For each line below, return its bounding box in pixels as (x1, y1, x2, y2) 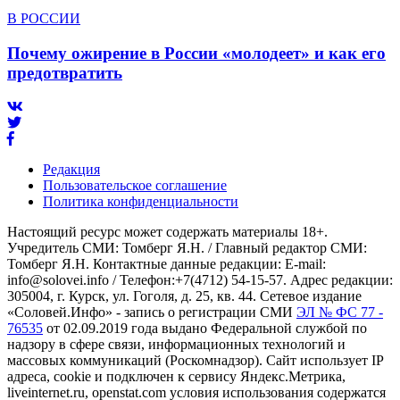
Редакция (43, 162, 100, 178)
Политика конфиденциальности (43, 194, 238, 210)
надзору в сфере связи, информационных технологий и (7, 337, 346, 353)
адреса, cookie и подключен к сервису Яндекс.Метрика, (7, 369, 346, 385)
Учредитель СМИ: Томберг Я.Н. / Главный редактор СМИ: (7, 240, 367, 256)
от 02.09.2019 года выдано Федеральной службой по (43, 321, 367, 337)
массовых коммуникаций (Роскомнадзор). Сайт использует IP (7, 353, 383, 369)
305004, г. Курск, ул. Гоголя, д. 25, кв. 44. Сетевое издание (7, 288, 362, 304)
